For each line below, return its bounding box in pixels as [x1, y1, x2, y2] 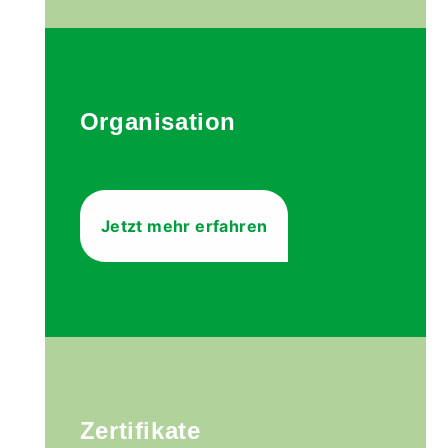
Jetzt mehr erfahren [100, 216, 268, 236]
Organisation [79, 108, 237, 135]
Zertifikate [79, 417, 201, 444]
